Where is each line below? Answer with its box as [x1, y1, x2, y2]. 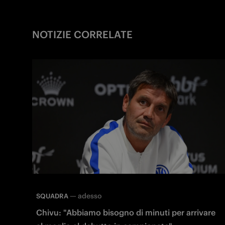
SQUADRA [36, 191, 68, 200]
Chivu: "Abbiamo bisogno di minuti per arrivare [36, 207, 215, 217]
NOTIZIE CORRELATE [32, 28, 133, 41]
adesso [78, 191, 102, 200]
